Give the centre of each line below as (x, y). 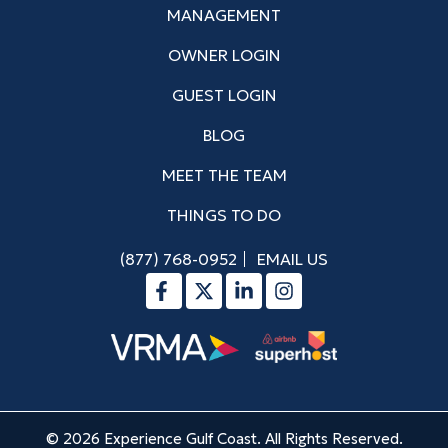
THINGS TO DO (224, 215)
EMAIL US (292, 259)
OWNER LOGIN (224, 55)
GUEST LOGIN (224, 95)
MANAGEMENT (224, 15)
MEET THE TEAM (224, 175)
